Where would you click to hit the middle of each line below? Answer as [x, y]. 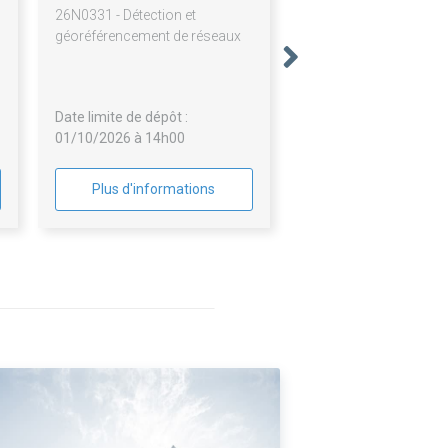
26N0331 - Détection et [125, 15]
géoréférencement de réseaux [147, 36]
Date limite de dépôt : [121, 117]
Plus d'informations [154, 189]
